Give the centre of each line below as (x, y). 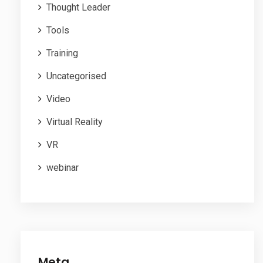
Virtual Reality (75, 122)
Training (62, 53)
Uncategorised (76, 76)
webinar (63, 168)
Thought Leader (78, 8)
